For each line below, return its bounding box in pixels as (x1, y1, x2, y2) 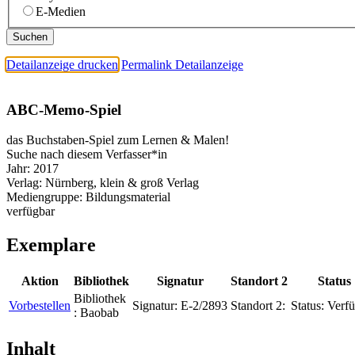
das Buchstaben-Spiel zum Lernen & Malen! (6, 133, 229, 147)
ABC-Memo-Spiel (6, 101, 121, 118)
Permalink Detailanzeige (121, 57, 243, 71)
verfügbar (6, 204, 55, 219)
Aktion (21, 274, 59, 288)
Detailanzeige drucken (6, 57, 118, 71)
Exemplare (6, 235, 96, 256)
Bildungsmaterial (86, 190, 170, 204)
